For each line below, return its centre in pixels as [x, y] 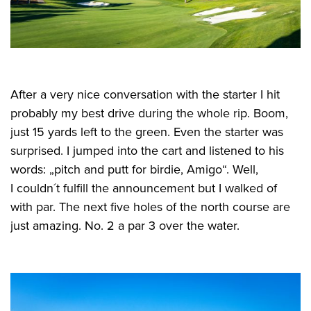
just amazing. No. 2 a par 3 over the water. [125, 225]
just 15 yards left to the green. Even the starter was [147, 132]
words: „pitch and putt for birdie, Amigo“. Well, [134, 169]
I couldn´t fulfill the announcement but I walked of [144, 188]
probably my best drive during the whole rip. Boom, [149, 113]
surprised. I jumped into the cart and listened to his [147, 150]
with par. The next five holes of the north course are [150, 207]
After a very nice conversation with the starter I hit [145, 94]
